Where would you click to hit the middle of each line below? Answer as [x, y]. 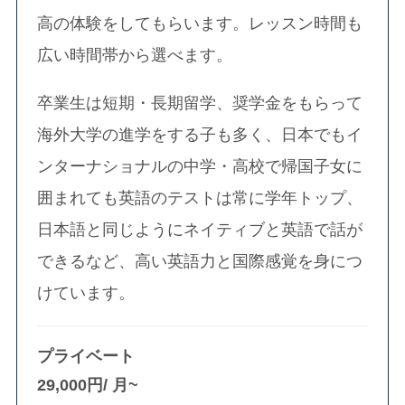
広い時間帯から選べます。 [135, 55]
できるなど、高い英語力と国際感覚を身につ [200, 261]
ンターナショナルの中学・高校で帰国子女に [200, 166]
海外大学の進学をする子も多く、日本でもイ [200, 134]
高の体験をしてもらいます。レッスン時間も [200, 23]
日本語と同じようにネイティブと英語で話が [200, 229]
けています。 [86, 292]
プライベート [86, 356]
